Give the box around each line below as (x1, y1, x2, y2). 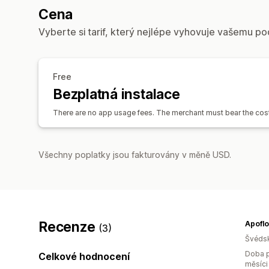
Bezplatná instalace (53, 85, 180, 103)
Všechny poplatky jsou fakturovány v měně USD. (38, 149, 231, 160)
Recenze (38, 218, 99, 235)
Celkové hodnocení (38, 250, 130, 262)
